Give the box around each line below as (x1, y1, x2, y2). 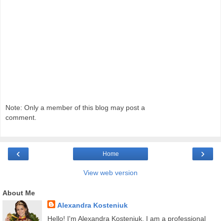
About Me (2, 189, 35, 197)
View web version (83, 169, 138, 177)
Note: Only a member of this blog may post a (5, 103, 145, 111)
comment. (5, 113, 37, 121)
